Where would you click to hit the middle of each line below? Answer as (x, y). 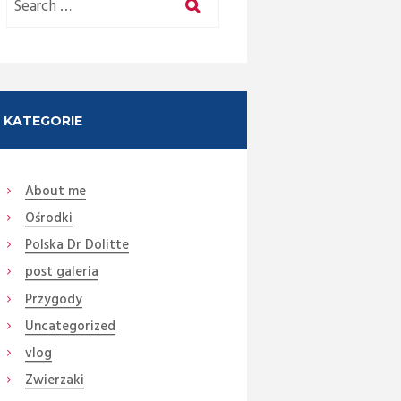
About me (55, 191)
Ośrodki (48, 218)
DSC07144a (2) (162, 243)
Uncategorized (70, 326)
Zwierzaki (54, 381)
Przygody (53, 299)
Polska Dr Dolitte (77, 246)
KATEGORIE (43, 120)
